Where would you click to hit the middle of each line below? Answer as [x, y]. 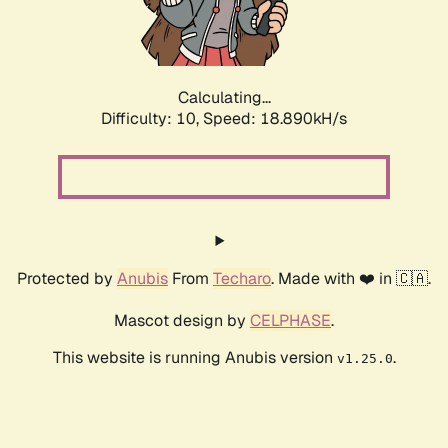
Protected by [67, 279]
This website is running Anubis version [194, 358]
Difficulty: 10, [152, 119]
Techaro [242, 279]
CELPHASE [290, 321]
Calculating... [224, 98]
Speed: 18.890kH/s [275, 119]
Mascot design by [182, 321]
